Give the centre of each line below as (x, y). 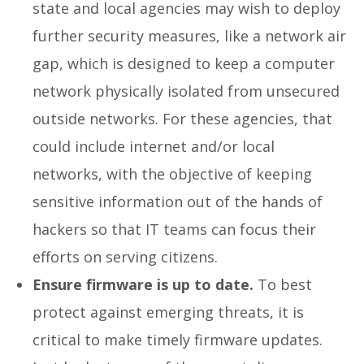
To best (283, 284)
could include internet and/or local (154, 146)
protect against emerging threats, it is (168, 312)
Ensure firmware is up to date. (143, 284)
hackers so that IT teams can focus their (174, 229)
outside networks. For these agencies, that (182, 118)
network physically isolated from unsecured (186, 91)
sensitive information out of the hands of (178, 201)
